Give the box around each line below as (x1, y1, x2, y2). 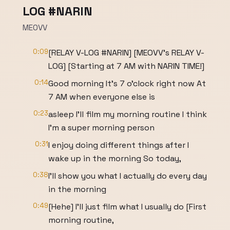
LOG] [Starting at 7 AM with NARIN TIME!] (48, 61, 204, 71)
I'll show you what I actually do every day (48, 170, 207, 181)
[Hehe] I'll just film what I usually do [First (48, 201, 206, 212)
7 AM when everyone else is (48, 91, 155, 102)
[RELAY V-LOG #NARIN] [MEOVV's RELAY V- (48, 47, 204, 58)
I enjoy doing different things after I (48, 140, 189, 150)
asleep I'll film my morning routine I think (48, 109, 207, 120)
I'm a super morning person (48, 122, 155, 133)
